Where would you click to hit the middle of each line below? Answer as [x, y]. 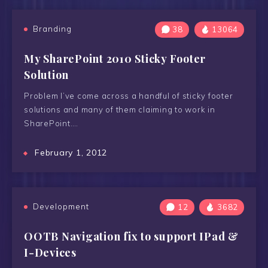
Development [61, 206]
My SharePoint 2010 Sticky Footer [115, 59]
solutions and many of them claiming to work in [120, 109]
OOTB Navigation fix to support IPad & [131, 236]
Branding [52, 29]
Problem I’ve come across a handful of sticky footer [129, 96]
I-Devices [50, 252]
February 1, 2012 [71, 153]
